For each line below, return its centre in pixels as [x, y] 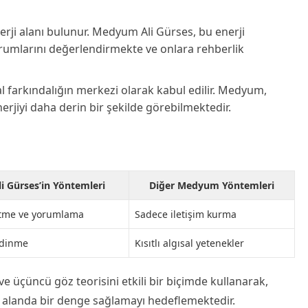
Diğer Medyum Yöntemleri [212, 185]
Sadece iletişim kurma [186, 214]
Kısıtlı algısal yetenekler [189, 243]
